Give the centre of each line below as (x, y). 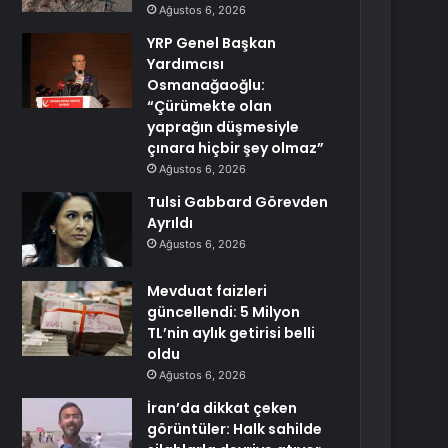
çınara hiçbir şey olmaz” (236, 148)
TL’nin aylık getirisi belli (231, 333)
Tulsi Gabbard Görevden (238, 202)
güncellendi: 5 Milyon (224, 312)
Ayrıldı (170, 223)
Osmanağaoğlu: (206, 85)
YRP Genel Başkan (212, 43)
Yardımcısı (186, 64)
